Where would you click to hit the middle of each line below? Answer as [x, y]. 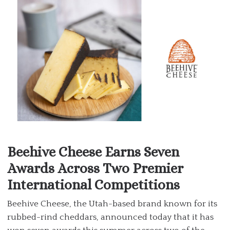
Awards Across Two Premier [95, 168]
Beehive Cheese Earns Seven [93, 151]
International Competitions [93, 184]
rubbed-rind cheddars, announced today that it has [110, 217]
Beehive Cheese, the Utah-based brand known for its [112, 204]
